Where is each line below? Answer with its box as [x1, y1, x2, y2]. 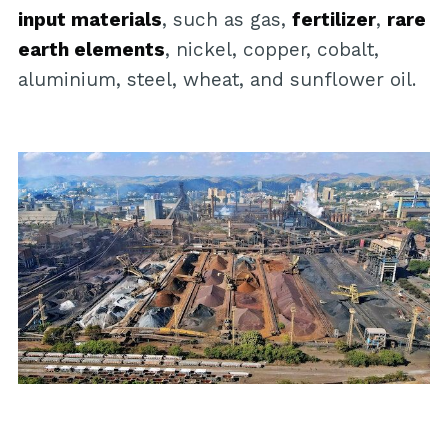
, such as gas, [161, 8, 292, 32]
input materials [17, 8, 162, 32]
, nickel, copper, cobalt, [164, 38, 379, 62]
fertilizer [291, 8, 376, 32]
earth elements [17, 38, 165, 62]
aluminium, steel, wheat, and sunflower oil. [17, 68, 416, 92]
